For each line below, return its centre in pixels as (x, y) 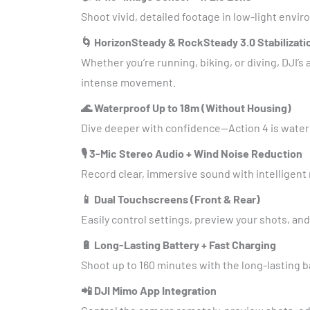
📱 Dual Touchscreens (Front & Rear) (171, 199)
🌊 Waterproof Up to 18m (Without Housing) (186, 108)
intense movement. (128, 82)
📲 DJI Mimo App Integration (149, 290)
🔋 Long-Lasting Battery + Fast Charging (179, 245)
